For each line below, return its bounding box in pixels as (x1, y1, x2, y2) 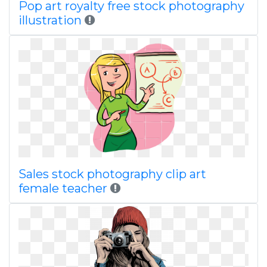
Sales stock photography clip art (18, 167, 206, 181)
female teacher (18, 181, 107, 195)
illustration (18, 13, 82, 27)
